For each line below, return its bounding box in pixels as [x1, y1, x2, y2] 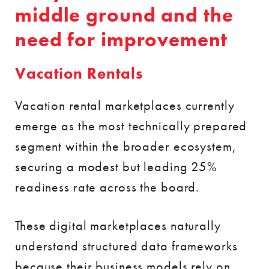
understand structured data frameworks [15, 237, 238, 255]
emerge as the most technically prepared [15, 117, 247, 134]
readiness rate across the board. [15, 178, 200, 196]
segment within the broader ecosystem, [15, 138, 237, 155]
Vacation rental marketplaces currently [15, 97, 235, 114]
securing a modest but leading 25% [15, 158, 218, 175]
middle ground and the [15, 2, 234, 28]
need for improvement [15, 27, 228, 52]
